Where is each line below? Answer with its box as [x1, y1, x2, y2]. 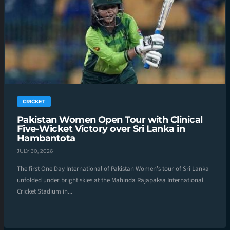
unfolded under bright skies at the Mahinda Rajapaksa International [17, 175, 203, 185]
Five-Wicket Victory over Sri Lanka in [17, 123, 185, 135]
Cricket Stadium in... [17, 186, 72, 196]
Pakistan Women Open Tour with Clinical [17, 114, 203, 126]
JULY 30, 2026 [17, 147, 53, 155]
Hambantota [17, 132, 75, 144]
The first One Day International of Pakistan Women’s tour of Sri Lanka [17, 164, 209, 174]
